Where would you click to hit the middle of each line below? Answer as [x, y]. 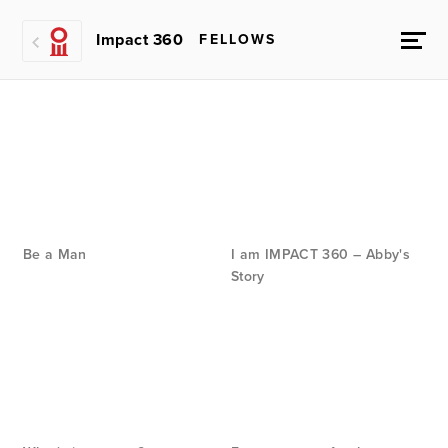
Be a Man [54, 255]
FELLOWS [238, 39]
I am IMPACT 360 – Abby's [320, 255]
